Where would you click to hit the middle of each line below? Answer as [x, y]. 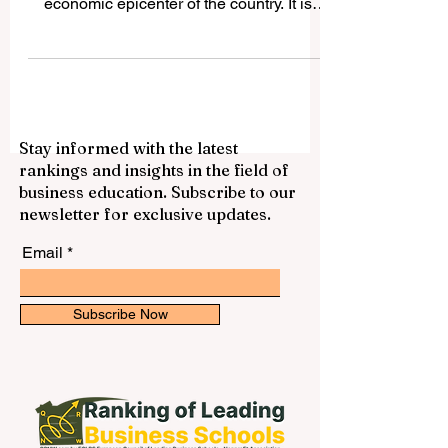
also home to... [178, 67]
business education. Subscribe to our [157, 232]
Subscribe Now [120, 354]
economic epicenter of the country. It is [178, 43]
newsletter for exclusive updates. [145, 254]
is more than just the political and [178, 19]
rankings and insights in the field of [154, 210]
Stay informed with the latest [128, 188]
